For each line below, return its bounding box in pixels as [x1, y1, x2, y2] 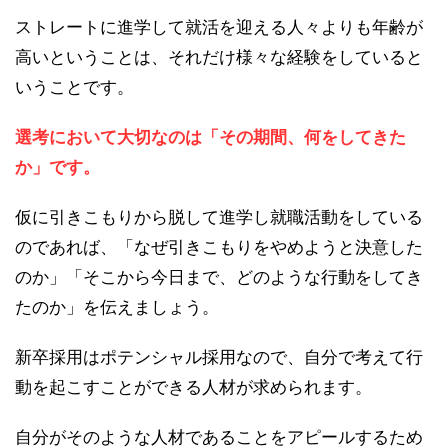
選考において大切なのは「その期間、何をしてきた [15, 127, 406, 148]
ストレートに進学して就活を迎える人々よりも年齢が [15, 17, 423, 38]
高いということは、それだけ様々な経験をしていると [15, 47, 423, 68]
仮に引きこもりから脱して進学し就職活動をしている [15, 207, 423, 228]
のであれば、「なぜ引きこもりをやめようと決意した [15, 237, 423, 258]
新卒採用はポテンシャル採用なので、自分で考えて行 [15, 347, 423, 368]
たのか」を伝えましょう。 [15, 297, 219, 318]
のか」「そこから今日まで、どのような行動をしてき [15, 267, 423, 288]
